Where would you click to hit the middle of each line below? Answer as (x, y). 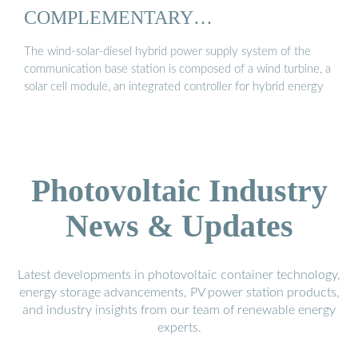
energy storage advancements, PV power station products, (179, 293)
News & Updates (179, 226)
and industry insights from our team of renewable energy (179, 310)
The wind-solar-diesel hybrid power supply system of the (167, 52)
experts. (179, 328)
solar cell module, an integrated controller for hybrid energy (174, 87)
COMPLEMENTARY (109, 17)
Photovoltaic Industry (179, 191)
